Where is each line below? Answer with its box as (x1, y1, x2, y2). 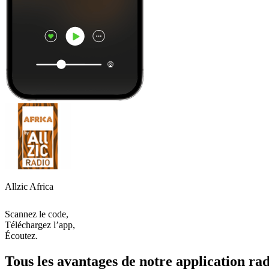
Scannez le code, (5, 208, 68, 219)
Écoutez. (5, 230, 38, 241)
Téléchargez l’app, (5, 219, 75, 230)
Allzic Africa (5, 181, 53, 192)
